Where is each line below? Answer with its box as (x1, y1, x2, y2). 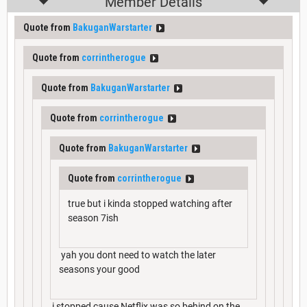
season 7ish (68, 212, 119, 224)
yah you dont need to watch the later (59, 249, 216, 261)
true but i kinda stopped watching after (68, 198, 232, 210)
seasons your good (59, 264, 140, 275)
